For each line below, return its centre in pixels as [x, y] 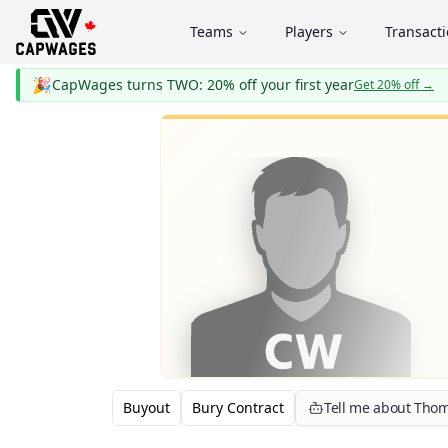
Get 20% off [386, 84]
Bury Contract [238, 407]
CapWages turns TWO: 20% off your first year [203, 84]
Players [309, 31]
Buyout [146, 407]
